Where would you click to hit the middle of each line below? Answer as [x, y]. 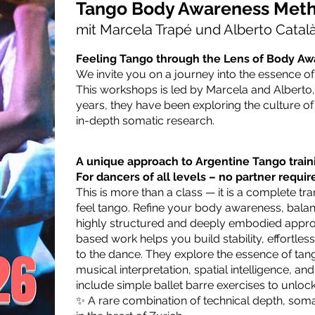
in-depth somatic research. [145, 121]
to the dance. [111, 254]
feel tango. [104, 208]
